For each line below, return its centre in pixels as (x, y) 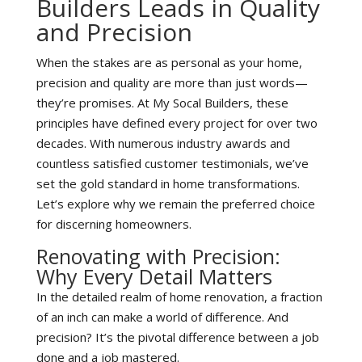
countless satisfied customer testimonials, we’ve (172, 163)
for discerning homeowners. (114, 224)
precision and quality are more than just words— (172, 82)
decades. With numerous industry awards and (163, 143)
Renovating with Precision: (158, 256)
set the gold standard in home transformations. (168, 183)
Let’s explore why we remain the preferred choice (175, 204)
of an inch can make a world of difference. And (162, 317)
